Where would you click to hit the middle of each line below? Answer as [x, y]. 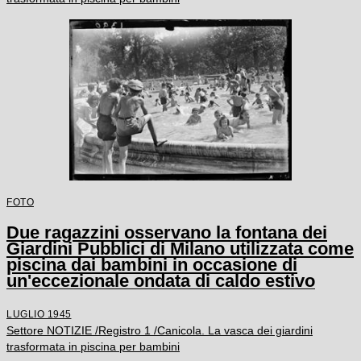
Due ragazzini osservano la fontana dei [167, 233]
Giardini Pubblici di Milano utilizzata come [180, 249]
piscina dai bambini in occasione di [152, 265]
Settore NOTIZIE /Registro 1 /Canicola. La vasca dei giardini [160, 331]
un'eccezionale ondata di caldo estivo [161, 281]
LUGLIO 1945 [39, 314]
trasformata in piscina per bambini [93, 347]
